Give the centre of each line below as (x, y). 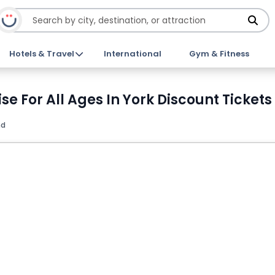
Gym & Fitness (219, 54)
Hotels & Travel (42, 54)
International (132, 54)
